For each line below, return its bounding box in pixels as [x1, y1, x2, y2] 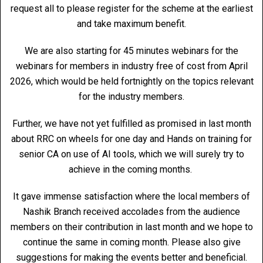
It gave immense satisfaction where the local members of [13, 191, 250, 202]
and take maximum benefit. [77, 18, 186, 29]
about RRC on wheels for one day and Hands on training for [11, 133, 252, 144]
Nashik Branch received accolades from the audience [23, 206, 240, 217]
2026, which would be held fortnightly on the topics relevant [9, 76, 254, 87]
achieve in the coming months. [69, 164, 194, 175]
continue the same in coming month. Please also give [22, 237, 241, 248]
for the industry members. [79, 91, 184, 102]
